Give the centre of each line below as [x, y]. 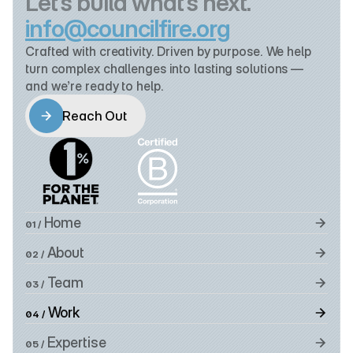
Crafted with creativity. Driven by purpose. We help [168, 51]
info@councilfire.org [128, 28]
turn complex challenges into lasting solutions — [165, 69]
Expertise [76, 342]
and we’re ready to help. [95, 86]
